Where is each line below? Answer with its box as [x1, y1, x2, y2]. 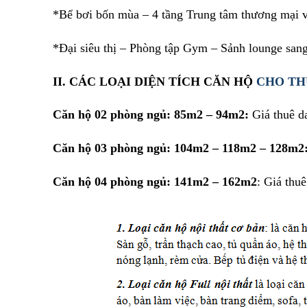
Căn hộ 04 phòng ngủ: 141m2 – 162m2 [53, 174, 257, 188]
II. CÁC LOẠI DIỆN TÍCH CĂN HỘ [53, 74, 256, 88]
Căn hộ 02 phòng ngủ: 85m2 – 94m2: [53, 108, 249, 122]
